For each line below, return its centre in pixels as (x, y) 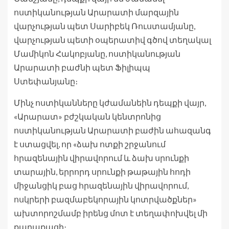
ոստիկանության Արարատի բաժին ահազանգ (112, 130)
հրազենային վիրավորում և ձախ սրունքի (101, 158)
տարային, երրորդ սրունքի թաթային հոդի (102, 172)
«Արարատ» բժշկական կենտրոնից (87, 117)
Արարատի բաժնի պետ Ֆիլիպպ (82, 67)
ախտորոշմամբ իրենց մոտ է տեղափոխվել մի (111, 213)
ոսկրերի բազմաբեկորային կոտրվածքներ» (105, 199)
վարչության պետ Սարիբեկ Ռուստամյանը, (105, 26)
